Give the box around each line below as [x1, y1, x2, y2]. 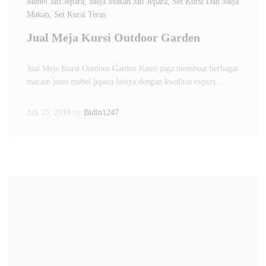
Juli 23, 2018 [27, 108, 71, 117]
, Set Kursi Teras [49, 10, 106, 19]
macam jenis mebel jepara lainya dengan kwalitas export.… [27, 77, 226, 86]
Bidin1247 [84, 108, 119, 117]
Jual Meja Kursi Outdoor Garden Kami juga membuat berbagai [27, 64, 238, 73]
